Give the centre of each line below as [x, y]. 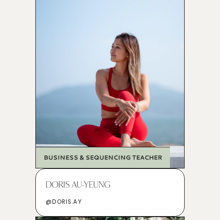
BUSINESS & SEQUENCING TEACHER [103, 158]
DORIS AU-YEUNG [78, 184]
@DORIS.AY [64, 202]
